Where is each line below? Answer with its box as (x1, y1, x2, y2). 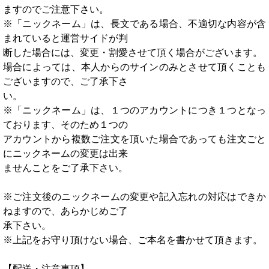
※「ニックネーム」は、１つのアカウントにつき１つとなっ (3, 105, 266, 115)
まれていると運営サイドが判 (3, 33, 128, 43)
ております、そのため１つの (3, 119, 128, 130)
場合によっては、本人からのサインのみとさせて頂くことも (3, 62, 266, 72)
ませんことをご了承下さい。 (3, 163, 128, 173)
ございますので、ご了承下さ (3, 76, 128, 86)
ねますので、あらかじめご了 (3, 206, 128, 216)
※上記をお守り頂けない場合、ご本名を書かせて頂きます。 (3, 235, 262, 245)
